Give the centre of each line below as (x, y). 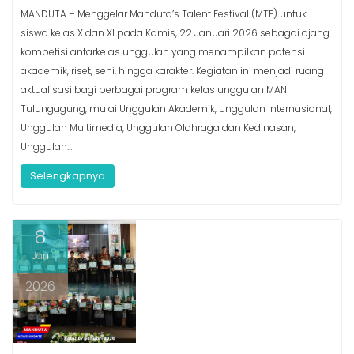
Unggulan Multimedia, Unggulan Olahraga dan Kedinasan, (158, 127)
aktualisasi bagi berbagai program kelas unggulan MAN (154, 89)
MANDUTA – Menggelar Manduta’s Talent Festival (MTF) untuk (164, 13)
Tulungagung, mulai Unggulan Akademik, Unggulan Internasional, (176, 108)
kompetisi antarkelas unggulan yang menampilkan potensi (163, 51)
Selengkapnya (68, 175)
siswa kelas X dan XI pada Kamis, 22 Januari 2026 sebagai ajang (175, 32)
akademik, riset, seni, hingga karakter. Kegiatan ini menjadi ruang (172, 70)
